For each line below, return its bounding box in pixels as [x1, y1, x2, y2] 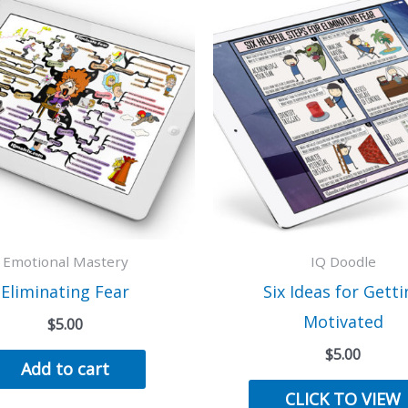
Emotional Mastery [2, 251, 128, 270]
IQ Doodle [310, 251, 376, 270]
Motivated [302, 311, 383, 333]
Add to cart [21, 358, 109, 381]
